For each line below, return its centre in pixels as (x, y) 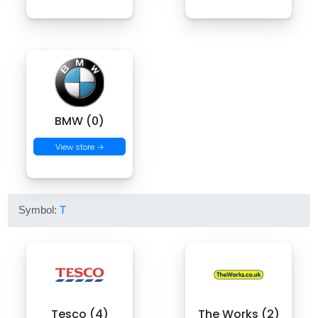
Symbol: (39, 210)
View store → (79, 147)
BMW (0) (79, 121)
